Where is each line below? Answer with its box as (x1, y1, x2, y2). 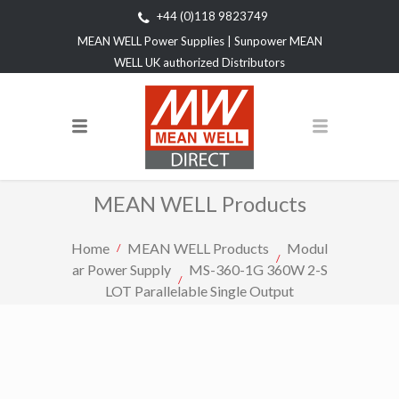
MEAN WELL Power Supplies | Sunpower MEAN (77, 33, 322, 48)
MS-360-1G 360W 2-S (188, 260, 328, 278)
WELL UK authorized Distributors (114, 54, 285, 69)
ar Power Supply (71, 260, 171, 278)
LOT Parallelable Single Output (105, 281, 294, 299)
